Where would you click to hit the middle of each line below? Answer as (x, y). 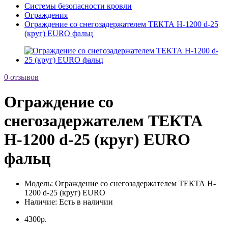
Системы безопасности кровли (78, 6)
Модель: (39, 183)
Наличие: (41, 202)
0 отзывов (21, 77)
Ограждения (46, 15)
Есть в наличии (85, 202)
